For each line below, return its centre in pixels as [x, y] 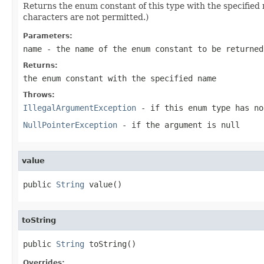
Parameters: [48, 36]
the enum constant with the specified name [120, 78]
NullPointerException [70, 125]
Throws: [39, 95]
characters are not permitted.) [86, 17]
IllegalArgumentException [80, 108]
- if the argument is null [179, 125]
